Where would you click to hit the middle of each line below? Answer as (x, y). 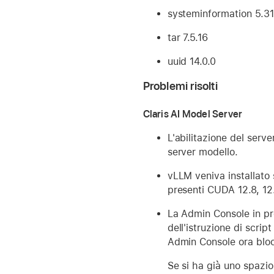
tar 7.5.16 (188, 38)
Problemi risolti (180, 86)
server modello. (203, 152)
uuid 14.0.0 (192, 62)
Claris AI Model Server (193, 114)
